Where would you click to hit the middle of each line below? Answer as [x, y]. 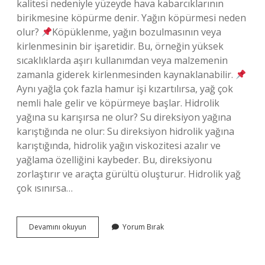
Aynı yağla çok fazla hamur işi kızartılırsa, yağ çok [125, 89]
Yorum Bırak [143, 227]
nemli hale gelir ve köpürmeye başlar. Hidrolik [118, 103]
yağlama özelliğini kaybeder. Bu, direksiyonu [114, 160]
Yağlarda [101, 237]
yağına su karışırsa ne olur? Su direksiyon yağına [124, 117]
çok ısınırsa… [45, 188]
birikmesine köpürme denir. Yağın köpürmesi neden [131, 18]
